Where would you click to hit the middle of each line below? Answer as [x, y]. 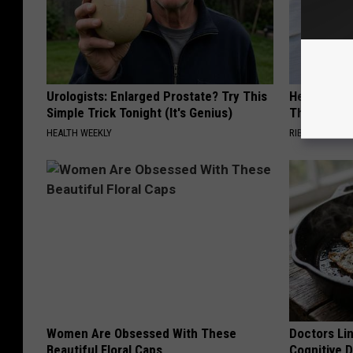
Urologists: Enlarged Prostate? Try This [157, 97]
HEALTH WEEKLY [79, 133]
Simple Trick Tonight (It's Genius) [139, 113]
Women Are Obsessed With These [141, 334]
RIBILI [301, 133]
